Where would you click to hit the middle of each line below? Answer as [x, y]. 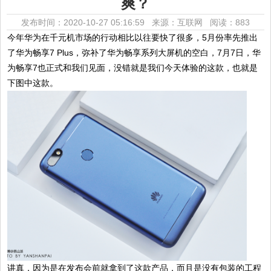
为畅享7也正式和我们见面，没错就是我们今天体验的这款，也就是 [133, 68]
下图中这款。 [33, 83]
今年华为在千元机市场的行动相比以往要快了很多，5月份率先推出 [133, 38]
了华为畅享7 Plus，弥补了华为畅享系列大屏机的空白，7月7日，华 [134, 53]
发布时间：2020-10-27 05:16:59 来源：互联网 [116, 22]
